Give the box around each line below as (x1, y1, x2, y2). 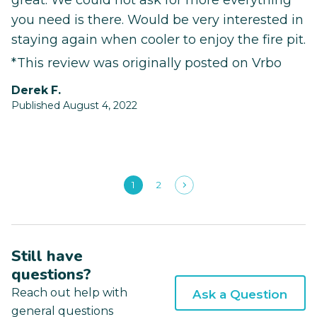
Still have (11, 246, 83, 267)
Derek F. (21, 83, 61, 98)
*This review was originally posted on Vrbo (11, 55, 282, 71)
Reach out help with (11, 286, 127, 300)
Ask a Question (192, 287, 288, 301)
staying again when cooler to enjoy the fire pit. (11, 32, 306, 48)
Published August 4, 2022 (11, 99, 137, 113)
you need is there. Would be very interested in (11, 12, 304, 28)
